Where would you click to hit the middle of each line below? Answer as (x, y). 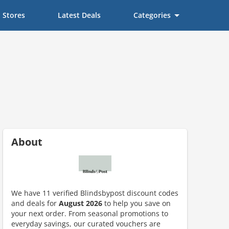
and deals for (35, 203)
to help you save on (136, 203)
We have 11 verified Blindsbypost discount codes (95, 193)
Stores (14, 15)
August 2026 (81, 203)
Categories (152, 15)
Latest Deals (79, 15)
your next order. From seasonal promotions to (90, 213)
